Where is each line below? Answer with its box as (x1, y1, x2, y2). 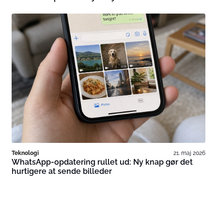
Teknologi (12, 149, 39, 157)
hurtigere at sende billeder (12, 167, 112, 176)
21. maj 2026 (173, 149, 205, 157)
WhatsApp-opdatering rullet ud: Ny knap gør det (12, 157, 193, 167)
